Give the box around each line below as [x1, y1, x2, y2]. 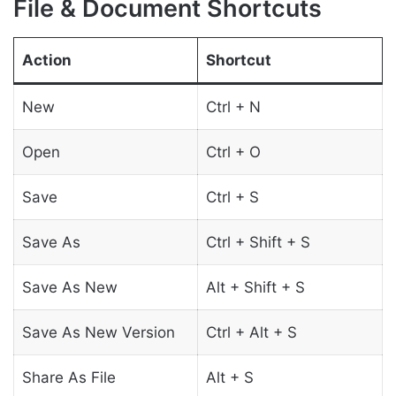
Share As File [21, 368, 116, 386]
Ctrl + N [205, 97, 261, 116]
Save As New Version [21, 323, 175, 341]
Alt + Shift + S [205, 278, 305, 296]
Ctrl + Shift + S [205, 232, 310, 251]
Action [21, 50, 72, 69]
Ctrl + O [205, 142, 261, 161]
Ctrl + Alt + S [205, 323, 297, 341]
